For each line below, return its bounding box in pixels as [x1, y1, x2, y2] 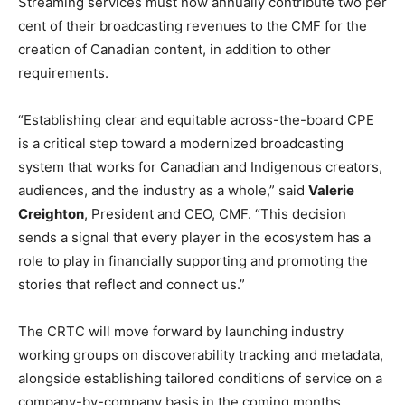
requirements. [18, 64, 108, 82]
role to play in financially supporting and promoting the [18, 252, 368, 270]
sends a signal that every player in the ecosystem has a [18, 229, 371, 247]
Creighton [18, 205, 84, 223]
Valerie [308, 182, 354, 200]
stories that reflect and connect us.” [18, 276, 245, 294]
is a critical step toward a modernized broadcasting [18, 135, 344, 153]
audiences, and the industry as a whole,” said [18, 182, 308, 200]
